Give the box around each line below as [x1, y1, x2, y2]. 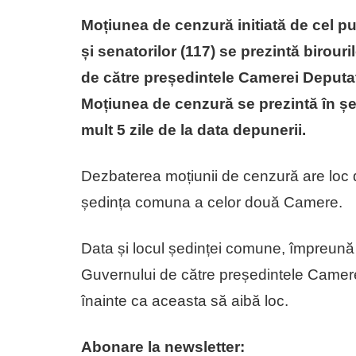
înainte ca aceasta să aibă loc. [81, 292, 288, 309]
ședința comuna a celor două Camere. [81, 193, 342, 211]
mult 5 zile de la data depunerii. [81, 121, 306, 138]
